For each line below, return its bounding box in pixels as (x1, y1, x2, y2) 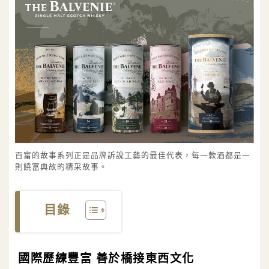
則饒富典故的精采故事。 (15, 163, 107, 172)
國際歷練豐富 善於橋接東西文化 (18, 252, 195, 265)
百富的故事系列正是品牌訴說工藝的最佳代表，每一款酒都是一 (15, 151, 250, 160)
